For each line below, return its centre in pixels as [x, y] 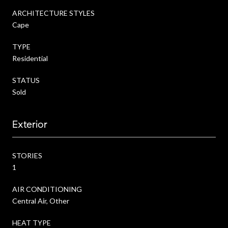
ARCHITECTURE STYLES [53, 13]
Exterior [30, 124]
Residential [30, 58]
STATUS [26, 80]
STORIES [27, 155]
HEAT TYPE [32, 222]
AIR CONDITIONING [47, 189]
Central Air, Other [41, 201]
